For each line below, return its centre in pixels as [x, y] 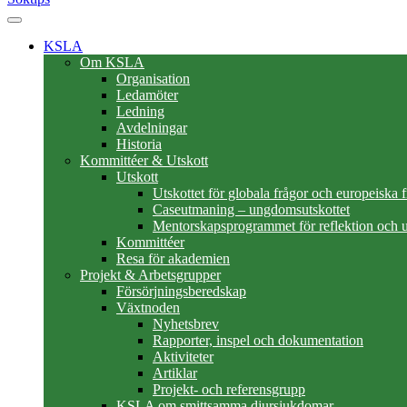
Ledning [140, 111]
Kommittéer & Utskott [144, 160]
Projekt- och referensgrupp [229, 389]
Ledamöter [147, 95]
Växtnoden [148, 308]
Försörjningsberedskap [181, 291]
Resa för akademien [173, 258]
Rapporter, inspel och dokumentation [258, 340]
